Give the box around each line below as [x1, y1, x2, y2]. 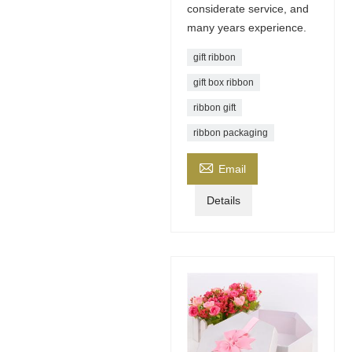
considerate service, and [186, 2, 309, 16]
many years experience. [186, 21, 306, 35]
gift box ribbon [192, 77, 254, 89]
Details [206, 194, 240, 207]
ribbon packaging [192, 127, 268, 139]
